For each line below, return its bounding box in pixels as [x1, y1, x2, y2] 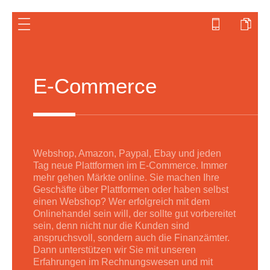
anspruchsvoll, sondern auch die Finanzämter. [33, 233, 230, 243]
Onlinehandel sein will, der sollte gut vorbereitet [33, 209, 236, 219]
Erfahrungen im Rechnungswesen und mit [33, 257, 213, 267]
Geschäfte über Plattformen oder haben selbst [33, 184, 228, 195]
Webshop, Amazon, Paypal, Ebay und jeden [33, 148, 221, 159]
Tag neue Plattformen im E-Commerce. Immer [33, 160, 227, 171]
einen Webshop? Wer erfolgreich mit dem [33, 196, 210, 207]
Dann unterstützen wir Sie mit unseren [33, 245, 196, 255]
